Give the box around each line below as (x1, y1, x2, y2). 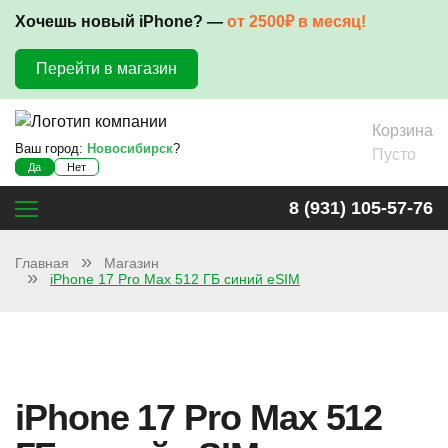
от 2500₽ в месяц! (227, 13, 366, 30)
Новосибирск (87, 141, 173, 157)
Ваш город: (15, 141, 87, 157)
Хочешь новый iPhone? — (15, 13, 227, 30)
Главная (15, 255, 69, 272)
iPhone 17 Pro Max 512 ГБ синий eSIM (50, 271, 300, 288)
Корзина (372, 121, 433, 139)
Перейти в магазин (36, 60, 177, 77)
